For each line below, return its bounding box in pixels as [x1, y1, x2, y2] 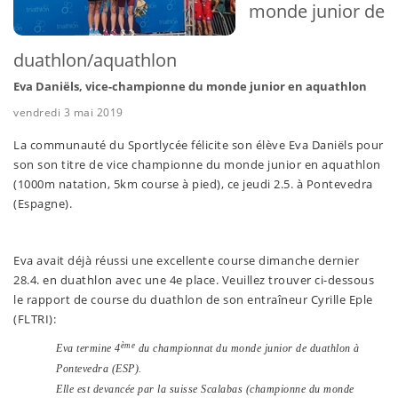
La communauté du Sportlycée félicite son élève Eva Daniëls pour [13, 137, 384, 154]
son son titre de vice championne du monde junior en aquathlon [13, 156, 381, 173]
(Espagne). [13, 195, 72, 212]
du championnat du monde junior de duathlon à [135, 342, 360, 355]
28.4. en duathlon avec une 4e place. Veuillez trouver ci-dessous [13, 272, 374, 289]
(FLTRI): [13, 311, 56, 328]
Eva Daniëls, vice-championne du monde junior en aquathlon [13, 78, 367, 95]
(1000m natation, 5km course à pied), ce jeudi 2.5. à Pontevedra [13, 176, 373, 193]
